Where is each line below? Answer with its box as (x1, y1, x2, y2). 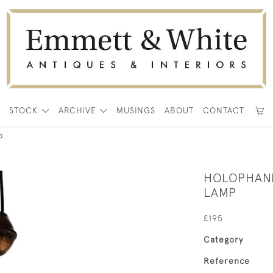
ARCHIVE (58, 105, 96, 115)
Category (204, 235, 243, 244)
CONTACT (203, 105, 245, 115)
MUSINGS (116, 105, 156, 115)
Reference (204, 256, 250, 266)
